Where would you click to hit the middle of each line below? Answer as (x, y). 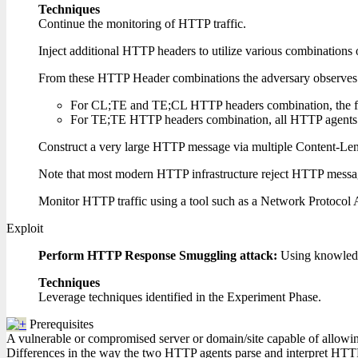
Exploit (25, 228)
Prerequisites (62, 324)
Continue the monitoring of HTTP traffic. (142, 24)
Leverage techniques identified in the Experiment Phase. (180, 297)
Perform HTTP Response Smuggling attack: (159, 255)
